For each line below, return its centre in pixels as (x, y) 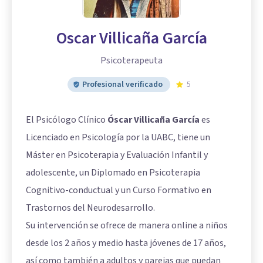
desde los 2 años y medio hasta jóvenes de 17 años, (126, 243)
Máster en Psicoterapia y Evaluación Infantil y (117, 155)
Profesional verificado (122, 85)
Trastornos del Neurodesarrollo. (90, 208)
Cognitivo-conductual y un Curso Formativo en (119, 190)
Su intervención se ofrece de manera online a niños (127, 225)
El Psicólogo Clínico (67, 120)
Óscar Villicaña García (154, 120)
